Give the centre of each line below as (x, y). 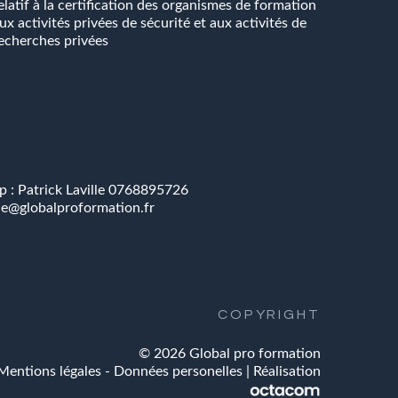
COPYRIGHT (269, 315)
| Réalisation (283, 372)
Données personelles (180, 372)
